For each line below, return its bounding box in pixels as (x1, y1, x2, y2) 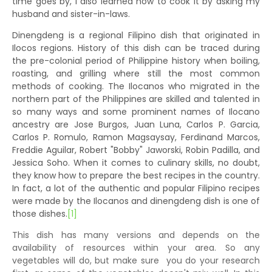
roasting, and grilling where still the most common (12, 67, 260, 80)
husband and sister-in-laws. (12, 8, 132, 20)
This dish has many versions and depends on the (12, 229, 260, 241)
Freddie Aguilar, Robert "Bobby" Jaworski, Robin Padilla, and (12, 144, 260, 156)
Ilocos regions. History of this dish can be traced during (12, 42, 260, 54)
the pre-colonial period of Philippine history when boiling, (12, 55, 260, 67)
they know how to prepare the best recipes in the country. (12, 169, 260, 182)
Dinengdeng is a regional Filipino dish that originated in (12, 29, 260, 41)
